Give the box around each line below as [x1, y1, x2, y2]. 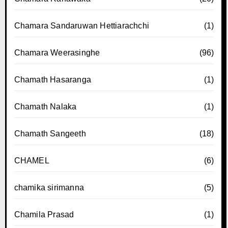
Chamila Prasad [14, 210, 74, 219]
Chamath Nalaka [14, 102, 77, 111]
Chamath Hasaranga [14, 75, 91, 84]
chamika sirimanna [14, 183, 84, 192]
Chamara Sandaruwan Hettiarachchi [14, 21, 149, 30]
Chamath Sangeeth [14, 129, 86, 138]
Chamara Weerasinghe [14, 48, 100, 57]
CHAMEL [14, 156, 49, 165]
